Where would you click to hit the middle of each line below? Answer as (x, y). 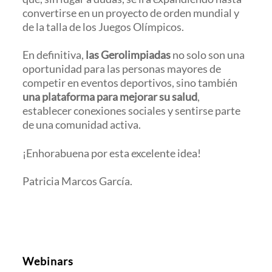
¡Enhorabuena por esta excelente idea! (112, 153)
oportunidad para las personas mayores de (122, 69)
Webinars (48, 261)
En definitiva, (54, 55)
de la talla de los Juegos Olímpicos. (104, 26)
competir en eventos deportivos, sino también (130, 83)
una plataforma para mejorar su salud (110, 97)
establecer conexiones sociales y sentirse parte (132, 111)
